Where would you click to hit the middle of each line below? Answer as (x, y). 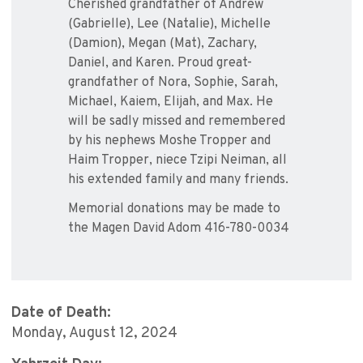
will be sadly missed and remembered (177, 122)
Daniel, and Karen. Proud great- (160, 64)
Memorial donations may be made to (174, 209)
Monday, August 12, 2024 (94, 334)
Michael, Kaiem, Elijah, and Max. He (171, 102)
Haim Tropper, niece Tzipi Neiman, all (177, 161)
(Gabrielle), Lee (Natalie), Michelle (169, 25)
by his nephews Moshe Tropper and (169, 141)
